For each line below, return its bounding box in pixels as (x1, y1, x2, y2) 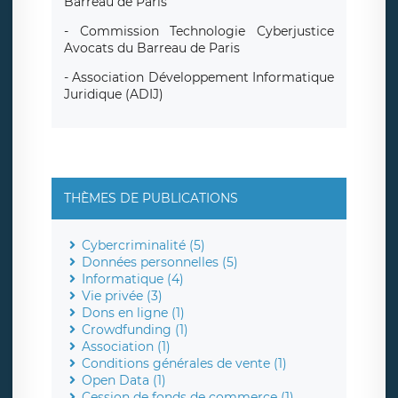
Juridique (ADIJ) (64, 86, 163, 103)
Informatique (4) (82, 271, 184, 288)
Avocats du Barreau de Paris (64, 40, 240, 57)
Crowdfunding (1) (82, 322, 188, 338)
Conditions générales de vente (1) (82, 355, 287, 372)
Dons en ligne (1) (82, 305, 185, 322)
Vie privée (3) (82, 288, 163, 305)
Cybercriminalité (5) (82, 237, 205, 254)
